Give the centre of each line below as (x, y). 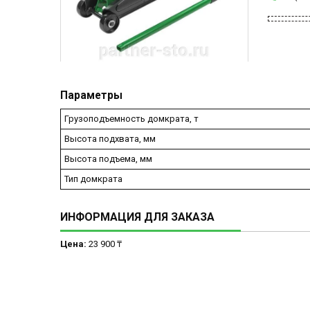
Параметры (91, 96)
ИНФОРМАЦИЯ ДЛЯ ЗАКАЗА (137, 217)
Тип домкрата (93, 179)
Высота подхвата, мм (110, 139)
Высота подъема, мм (108, 159)
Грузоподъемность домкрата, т (131, 119)
